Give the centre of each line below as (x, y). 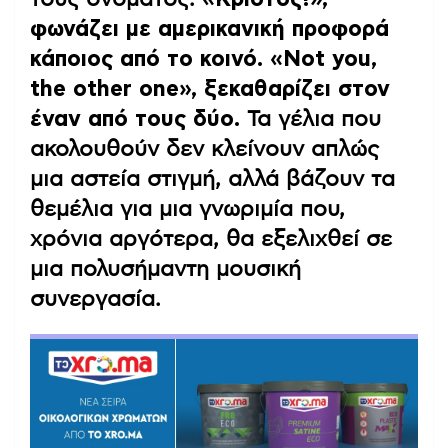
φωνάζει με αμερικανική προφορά (209, 28)
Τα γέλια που (310, 118)
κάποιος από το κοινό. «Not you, (203, 58)
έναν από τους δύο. (135, 118)
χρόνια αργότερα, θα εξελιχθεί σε (211, 238)
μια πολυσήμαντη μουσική (165, 268)
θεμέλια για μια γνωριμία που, (187, 208)
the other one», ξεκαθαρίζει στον (210, 88)
